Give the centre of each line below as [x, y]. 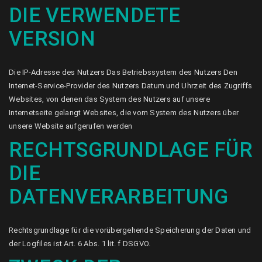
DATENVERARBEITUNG [119, 197]
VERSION [52, 39]
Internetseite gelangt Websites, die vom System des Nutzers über [124, 113]
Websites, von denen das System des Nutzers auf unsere [109, 99]
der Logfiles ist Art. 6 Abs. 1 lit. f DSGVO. [80, 244]
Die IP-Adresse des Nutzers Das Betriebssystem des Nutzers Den [123, 72]
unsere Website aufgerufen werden [71, 126]
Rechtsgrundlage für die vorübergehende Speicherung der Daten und [130, 230]
